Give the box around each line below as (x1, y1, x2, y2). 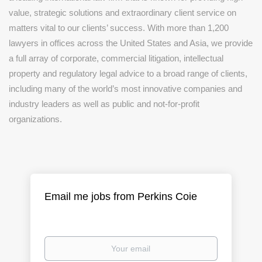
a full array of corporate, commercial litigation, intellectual (9, 53, 223, 63)
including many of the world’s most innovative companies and (9, 84, 242, 94)
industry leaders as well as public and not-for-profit (9, 99, 199, 109)
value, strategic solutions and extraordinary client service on (9, 8, 236, 18)
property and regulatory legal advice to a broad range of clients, (9, 68, 247, 78)
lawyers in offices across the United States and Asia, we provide (9, 38, 253, 48)
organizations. (9, 114, 62, 124)
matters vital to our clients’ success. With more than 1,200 (9, 23, 229, 33)
